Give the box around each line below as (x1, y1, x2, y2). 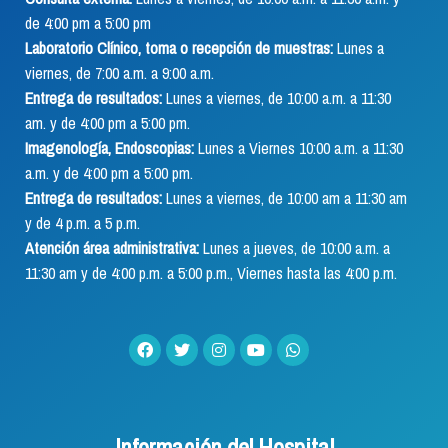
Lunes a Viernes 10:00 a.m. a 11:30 (194, 136, 403, 159)
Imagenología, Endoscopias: (25, 136, 194, 159)
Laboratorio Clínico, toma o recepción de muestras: (25, 36, 333, 59)
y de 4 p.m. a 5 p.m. (25, 211, 140, 234)
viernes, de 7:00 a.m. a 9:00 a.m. (25, 61, 214, 84)
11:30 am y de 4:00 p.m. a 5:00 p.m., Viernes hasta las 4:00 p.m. (25, 261, 397, 284)
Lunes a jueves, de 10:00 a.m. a (199, 236, 390, 259)
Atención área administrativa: (25, 236, 199, 259)
